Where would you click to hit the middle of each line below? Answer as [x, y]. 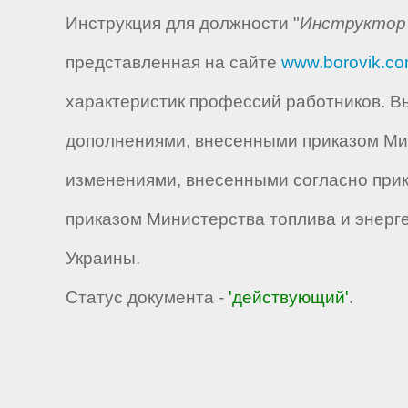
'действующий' [289, 297]
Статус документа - [147, 297]
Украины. [103, 258]
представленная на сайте [173, 62]
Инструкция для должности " [183, 23]
